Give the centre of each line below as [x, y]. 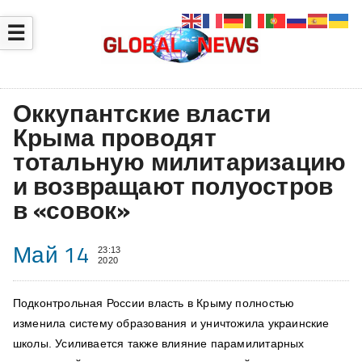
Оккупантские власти [142, 114]
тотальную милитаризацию [179, 162]
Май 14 [51, 255]
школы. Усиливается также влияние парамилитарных [158, 344]
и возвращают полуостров [173, 186]
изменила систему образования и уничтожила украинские [171, 324]
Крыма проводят [115, 138]
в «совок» [71, 210]
